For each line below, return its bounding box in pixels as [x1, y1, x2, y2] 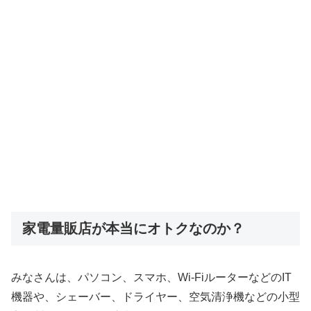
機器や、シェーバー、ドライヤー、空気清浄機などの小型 [11, 291, 300, 303]
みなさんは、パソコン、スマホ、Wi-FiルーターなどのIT [11, 271, 292, 284]
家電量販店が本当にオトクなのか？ [22, 220, 244, 236]
